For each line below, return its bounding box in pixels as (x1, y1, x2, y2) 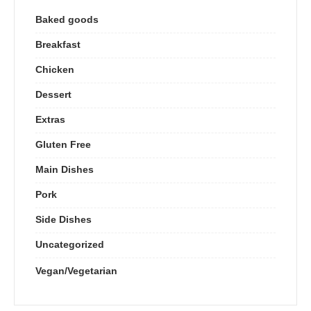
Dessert (35, 88, 72, 100)
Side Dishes (35, 213, 92, 225)
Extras (35, 113, 65, 125)
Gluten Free (35, 138, 91, 150)
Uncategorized (35, 238, 104, 250)
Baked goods (35, 13, 99, 25)
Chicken (35, 63, 74, 75)
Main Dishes (35, 163, 94, 175)
